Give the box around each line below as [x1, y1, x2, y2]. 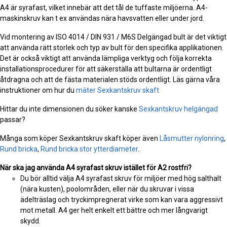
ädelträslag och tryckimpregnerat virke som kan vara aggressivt [20, 196, 223, 204]
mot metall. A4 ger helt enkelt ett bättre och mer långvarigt [20, 206, 208, 215]
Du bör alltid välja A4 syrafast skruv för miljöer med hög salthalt [20, 174, 221, 183]
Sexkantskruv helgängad [139, 105, 218, 113]
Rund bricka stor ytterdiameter [41, 145, 138, 154]
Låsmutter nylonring [160, 134, 224, 143]
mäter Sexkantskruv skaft [76, 86, 159, 95]
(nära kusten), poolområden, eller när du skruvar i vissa [20, 185, 194, 194]
